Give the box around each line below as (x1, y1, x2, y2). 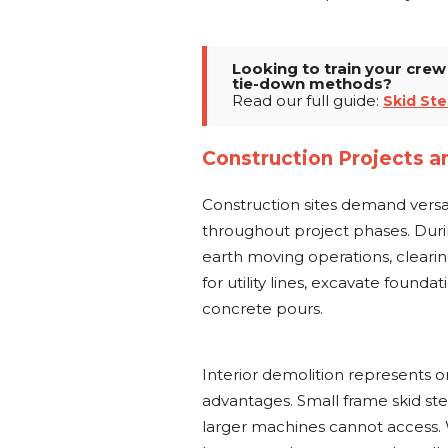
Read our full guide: (232, 91, 383, 110)
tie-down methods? (232, 74, 392, 93)
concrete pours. (202, 299, 323, 318)
